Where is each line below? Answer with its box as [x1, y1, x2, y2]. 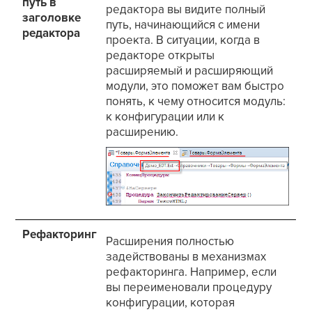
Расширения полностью [106, 234, 235, 249]
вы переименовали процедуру [106, 280, 272, 295]
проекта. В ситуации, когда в [106, 33, 260, 48]
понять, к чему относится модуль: [106, 94, 286, 109]
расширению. [106, 125, 179, 140]
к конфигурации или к [106, 109, 225, 125]
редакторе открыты [106, 48, 215, 63]
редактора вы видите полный [106, 2, 266, 17]
